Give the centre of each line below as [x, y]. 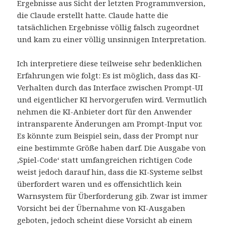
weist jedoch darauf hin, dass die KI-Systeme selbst [110, 172]
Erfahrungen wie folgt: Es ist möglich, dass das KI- [109, 76]
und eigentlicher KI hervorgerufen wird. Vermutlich [112, 100]
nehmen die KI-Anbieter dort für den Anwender [105, 112]
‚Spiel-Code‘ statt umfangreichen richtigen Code [105, 160]
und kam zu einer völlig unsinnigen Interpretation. [112, 39]
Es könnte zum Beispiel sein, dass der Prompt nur [108, 136]
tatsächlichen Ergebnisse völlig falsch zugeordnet [108, 27]
